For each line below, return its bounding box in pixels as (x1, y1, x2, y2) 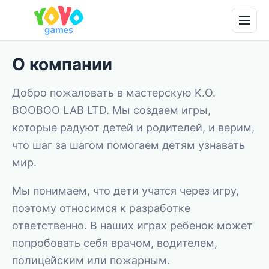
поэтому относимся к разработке (12, 202, 190, 214)
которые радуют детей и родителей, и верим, (12, 121, 255, 134)
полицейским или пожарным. (12, 254, 170, 267)
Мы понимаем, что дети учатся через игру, (12, 184, 239, 197)
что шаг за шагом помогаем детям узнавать (12, 139, 245, 151)
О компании (12, 54, 112, 74)
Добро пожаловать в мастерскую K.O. (12, 86, 216, 99)
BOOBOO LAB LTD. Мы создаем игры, (12, 104, 211, 116)
